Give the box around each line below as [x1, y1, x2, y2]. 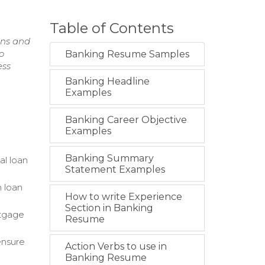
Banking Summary [64, 153, 154, 164]
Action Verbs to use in [64, 241, 167, 252]
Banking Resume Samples [64, 49, 189, 60]
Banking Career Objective [64, 114, 187, 125]
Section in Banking [64, 202, 153, 214]
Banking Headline [64, 76, 150, 87]
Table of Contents [49, 20, 174, 37]
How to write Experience [64, 191, 182, 202]
